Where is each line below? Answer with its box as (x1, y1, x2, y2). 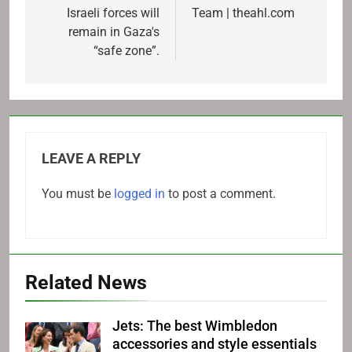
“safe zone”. (93, 42, 159, 58)
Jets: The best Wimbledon (112, 317, 277, 334)
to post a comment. (165, 185, 276, 201)
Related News (25, 270, 147, 294)
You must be (42, 185, 114, 201)
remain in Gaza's (68, 24, 159, 39)
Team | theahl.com (192, 5, 295, 20)
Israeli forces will (67, 5, 159, 20)
